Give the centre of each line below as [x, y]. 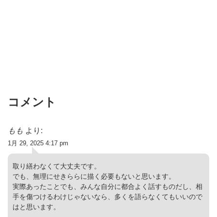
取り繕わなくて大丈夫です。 [57, 166]
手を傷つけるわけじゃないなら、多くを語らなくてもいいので [108, 196]
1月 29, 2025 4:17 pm [38, 143]
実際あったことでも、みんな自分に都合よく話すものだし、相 [108, 186]
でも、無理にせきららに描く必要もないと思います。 [94, 176]
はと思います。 [36, 207]
